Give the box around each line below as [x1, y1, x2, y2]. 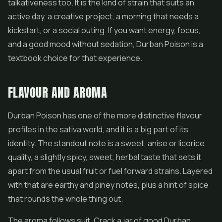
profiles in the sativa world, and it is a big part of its [8, 124, 188, 135]
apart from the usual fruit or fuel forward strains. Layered [8, 166, 213, 176]
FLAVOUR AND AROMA [8, 84, 108, 102]
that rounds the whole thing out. [8, 193, 123, 204]
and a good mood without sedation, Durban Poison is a [8, 39, 203, 50]
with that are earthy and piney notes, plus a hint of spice [8, 179, 209, 190]
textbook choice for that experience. [8, 53, 142, 63]
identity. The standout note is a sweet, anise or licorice [8, 138, 205, 149]
